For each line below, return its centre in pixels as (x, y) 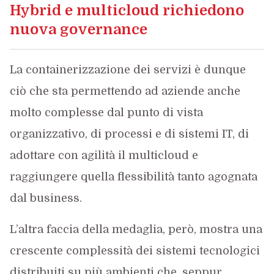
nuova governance (78, 29)
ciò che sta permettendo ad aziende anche (125, 91)
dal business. (46, 198)
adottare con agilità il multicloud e (104, 155)
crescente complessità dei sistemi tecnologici (135, 250)
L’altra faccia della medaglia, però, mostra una (136, 229)
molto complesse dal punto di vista (106, 112)
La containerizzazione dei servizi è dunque (128, 69)
